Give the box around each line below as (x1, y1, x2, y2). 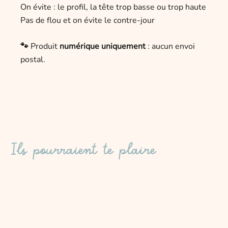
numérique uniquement (60, 41, 146, 52)
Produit (31, 41, 60, 52)
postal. (20, 54, 45, 66)
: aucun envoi (146, 41, 195, 52)
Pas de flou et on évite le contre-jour (20, 14, 155, 26)
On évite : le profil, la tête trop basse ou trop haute (20, 1, 206, 13)
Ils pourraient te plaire (10, 140, 156, 156)
